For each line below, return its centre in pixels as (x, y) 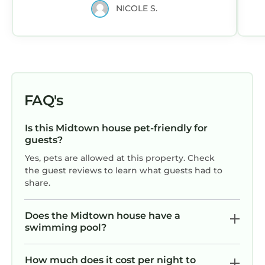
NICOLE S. (137, 9)
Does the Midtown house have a (103, 215)
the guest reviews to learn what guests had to (124, 170)
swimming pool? (66, 227)
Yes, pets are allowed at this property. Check (120, 158)
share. (38, 182)
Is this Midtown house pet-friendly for (116, 128)
